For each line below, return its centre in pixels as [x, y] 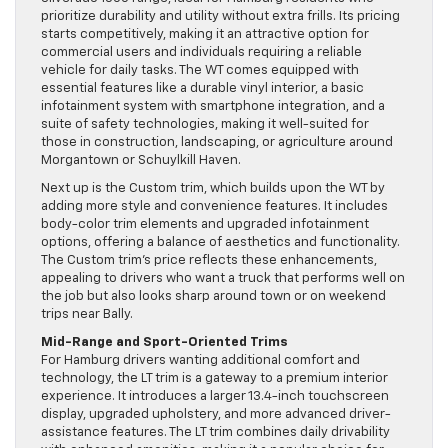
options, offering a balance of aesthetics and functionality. [220, 243]
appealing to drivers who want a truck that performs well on [223, 279]
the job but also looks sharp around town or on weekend [213, 297]
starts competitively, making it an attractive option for [205, 35]
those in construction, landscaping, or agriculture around [217, 143]
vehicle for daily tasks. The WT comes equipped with [200, 71]
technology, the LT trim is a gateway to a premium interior [214, 379]
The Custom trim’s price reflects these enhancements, [209, 261]
